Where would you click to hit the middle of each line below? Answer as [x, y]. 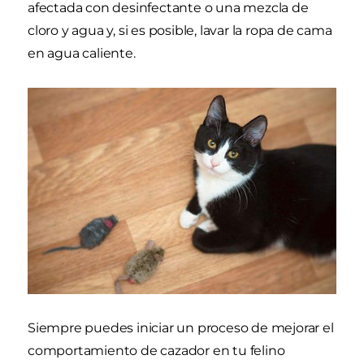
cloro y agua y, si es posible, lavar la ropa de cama [180, 31]
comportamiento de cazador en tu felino [156, 350]
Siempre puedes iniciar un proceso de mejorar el [181, 327]
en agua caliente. [82, 54]
